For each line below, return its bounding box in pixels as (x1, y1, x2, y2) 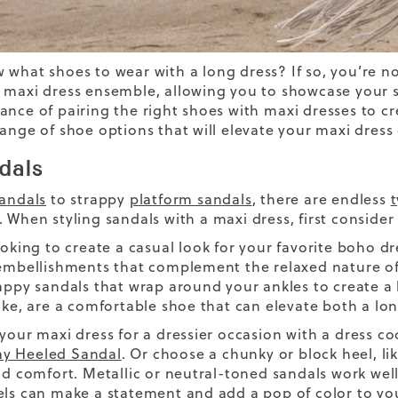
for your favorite (210, 236, 338, 257)
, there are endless (251, 188, 391, 209)
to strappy (50, 188, 130, 209)
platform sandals (129, 188, 252, 209)
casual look (128, 236, 211, 257)
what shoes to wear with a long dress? (9, 60, 287, 81)
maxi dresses (264, 99, 357, 120)
